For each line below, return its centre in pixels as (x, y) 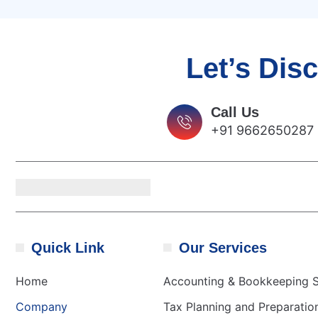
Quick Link (67, 248)
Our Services (223, 248)
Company (42, 307)
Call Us (235, 113)
